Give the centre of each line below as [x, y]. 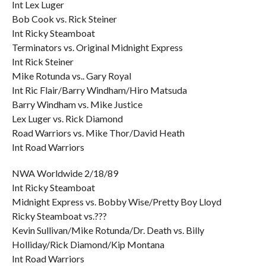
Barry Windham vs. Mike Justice [77, 104]
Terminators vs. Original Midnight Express [97, 47]
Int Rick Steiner [42, 61]
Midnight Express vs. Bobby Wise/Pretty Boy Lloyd [116, 202]
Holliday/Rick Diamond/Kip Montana [88, 244]
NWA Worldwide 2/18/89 [65, 173]
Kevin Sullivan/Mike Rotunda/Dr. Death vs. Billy [108, 230]
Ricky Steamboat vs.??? [59, 216]
